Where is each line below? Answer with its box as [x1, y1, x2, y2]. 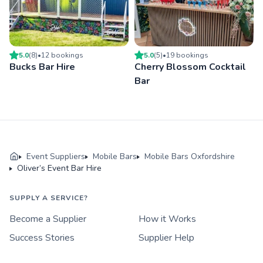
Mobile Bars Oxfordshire [144, 151, 235, 163]
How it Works [139, 213, 196, 226]
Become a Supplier [9, 213, 86, 226]
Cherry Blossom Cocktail [134, 60, 246, 74]
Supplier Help [139, 231, 194, 245]
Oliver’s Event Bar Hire [17, 163, 102, 174]
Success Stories [9, 231, 75, 245]
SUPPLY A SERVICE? [9, 193, 88, 203]
